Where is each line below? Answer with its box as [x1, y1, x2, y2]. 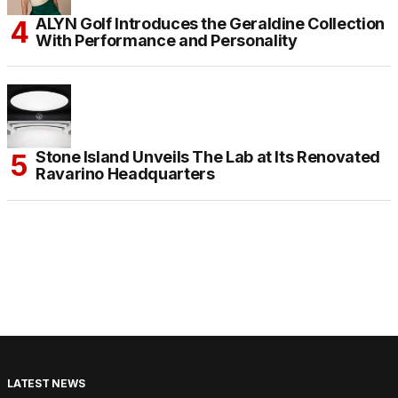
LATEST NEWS [7, 377, 85, 391]
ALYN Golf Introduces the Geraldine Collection [36, 14, 385, 34]
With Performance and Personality [36, 31, 298, 51]
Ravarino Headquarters [36, 164, 215, 184]
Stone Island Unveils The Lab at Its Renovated [36, 147, 380, 167]
